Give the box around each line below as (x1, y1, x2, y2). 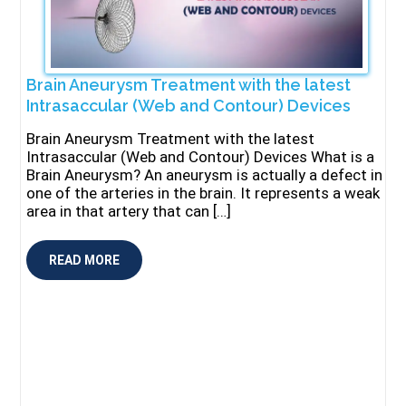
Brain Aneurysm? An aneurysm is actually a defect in (26, 166, 383, 184)
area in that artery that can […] (26, 202, 232, 220)
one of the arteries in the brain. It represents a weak (26, 184, 381, 202)
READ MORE (49, 253, 121, 267)
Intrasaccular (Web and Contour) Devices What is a (26, 148, 375, 166)
